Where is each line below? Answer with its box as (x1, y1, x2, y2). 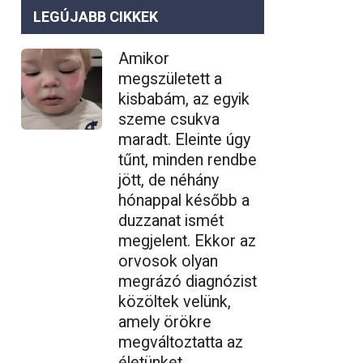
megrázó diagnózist (118, 272, 257, 291)
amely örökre (118, 313, 211, 331)
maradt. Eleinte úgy (118, 130, 250, 149)
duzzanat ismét (118, 211, 224, 230)
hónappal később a (118, 191, 250, 210)
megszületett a (118, 70, 222, 88)
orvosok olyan (118, 252, 218, 271)
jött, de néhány (118, 171, 219, 190)
